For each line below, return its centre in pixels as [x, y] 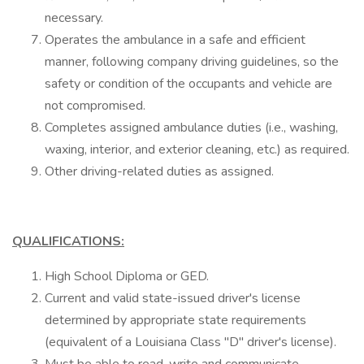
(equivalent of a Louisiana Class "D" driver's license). [191, 342]
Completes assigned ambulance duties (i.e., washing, [191, 128]
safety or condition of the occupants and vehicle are [188, 84]
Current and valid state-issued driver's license [173, 298]
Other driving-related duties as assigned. [159, 171]
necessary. [74, 18]
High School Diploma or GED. [127, 276]
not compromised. [95, 106]
